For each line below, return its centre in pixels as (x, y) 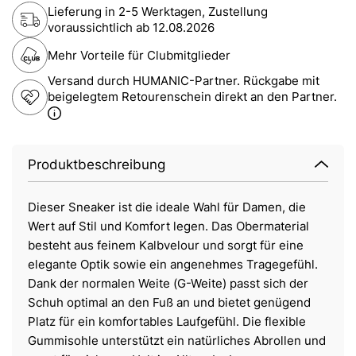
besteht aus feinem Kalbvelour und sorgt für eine (166, 246)
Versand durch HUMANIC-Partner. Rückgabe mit (184, 81)
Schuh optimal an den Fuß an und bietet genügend (169, 303)
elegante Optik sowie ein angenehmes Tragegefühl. (173, 265)
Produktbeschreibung (97, 165)
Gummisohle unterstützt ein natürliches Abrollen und (177, 341)
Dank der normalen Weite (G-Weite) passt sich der (168, 284)
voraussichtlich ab (100, 27)
